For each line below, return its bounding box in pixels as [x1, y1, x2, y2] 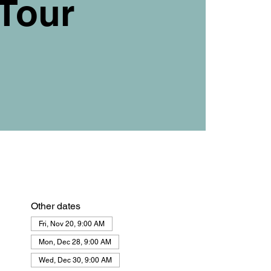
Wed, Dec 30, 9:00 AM [38, 255, 112, 264]
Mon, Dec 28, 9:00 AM [38, 237, 111, 246]
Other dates [30, 200, 80, 212]
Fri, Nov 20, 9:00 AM [38, 219, 105, 228]
